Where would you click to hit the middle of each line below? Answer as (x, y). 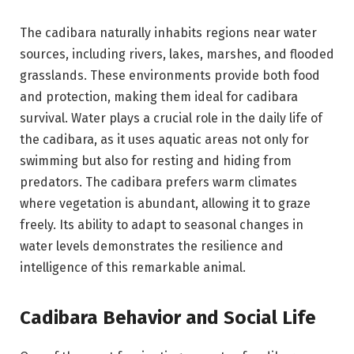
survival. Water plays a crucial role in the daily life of (171, 118)
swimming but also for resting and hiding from (156, 160)
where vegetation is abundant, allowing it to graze (165, 203)
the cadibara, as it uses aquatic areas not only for (164, 139)
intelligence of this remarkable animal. (133, 267)
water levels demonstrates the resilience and (152, 246)
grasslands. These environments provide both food (170, 75)
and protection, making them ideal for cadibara (159, 96)
